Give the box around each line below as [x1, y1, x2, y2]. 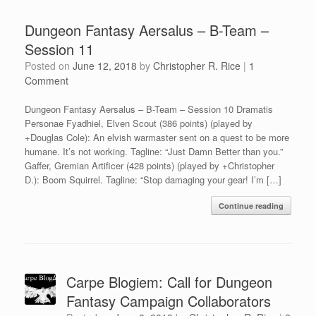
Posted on [31, 58, 73, 73]
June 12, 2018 [73, 58, 137, 73]
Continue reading [219, 200, 284, 211]
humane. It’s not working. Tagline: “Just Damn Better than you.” [25, 144, 283, 158]
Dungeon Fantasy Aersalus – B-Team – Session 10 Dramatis [25, 102, 273, 116]
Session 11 [25, 38, 94, 59]
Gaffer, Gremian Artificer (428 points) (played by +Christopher [25, 158, 274, 172]
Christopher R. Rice [153, 58, 241, 73]
